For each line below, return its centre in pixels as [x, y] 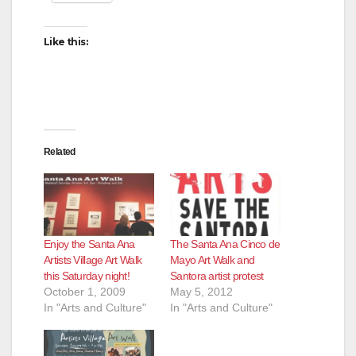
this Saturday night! [87, 276]
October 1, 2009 [85, 292]
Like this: [66, 41]
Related [60, 151]
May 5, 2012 [201, 292]
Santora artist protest [217, 276]
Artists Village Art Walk [93, 260]
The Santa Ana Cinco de [225, 244]
